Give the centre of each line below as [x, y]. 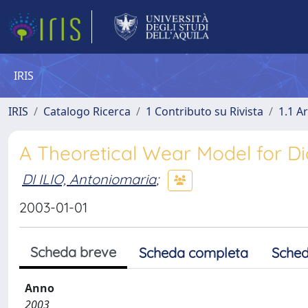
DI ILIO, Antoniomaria [89, 179]
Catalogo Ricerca [87, 111]
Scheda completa [194, 253]
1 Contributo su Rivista [205, 111]
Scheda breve [73, 252]
